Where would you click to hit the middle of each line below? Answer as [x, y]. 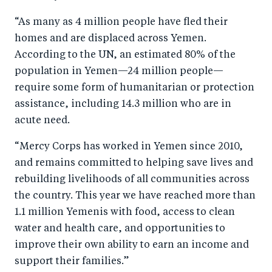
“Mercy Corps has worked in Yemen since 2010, [129, 147]
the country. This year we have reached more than [135, 196]
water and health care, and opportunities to [120, 229]
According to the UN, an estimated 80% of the [125, 55]
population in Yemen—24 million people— [119, 72]
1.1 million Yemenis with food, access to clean [125, 212]
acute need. [42, 121]
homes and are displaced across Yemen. [110, 39]
